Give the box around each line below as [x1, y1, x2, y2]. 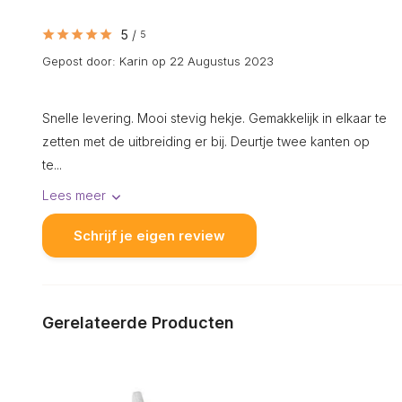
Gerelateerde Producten [42, 313, 234, 332]
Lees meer [42, 188, 106, 203]
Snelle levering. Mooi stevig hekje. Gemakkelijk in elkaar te [42, 110, 387, 126]
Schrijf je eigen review [74, 227, 225, 244]
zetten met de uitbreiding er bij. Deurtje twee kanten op [42, 134, 370, 149]
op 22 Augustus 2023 [148, 54, 274, 68]
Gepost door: [42, 54, 119, 68]
